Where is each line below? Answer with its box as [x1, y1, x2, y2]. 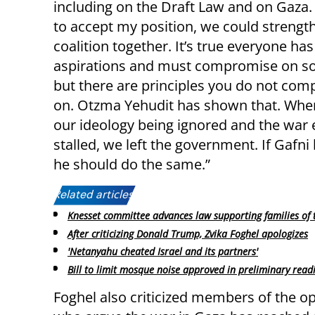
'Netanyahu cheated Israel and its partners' [67, 245, 258, 259]
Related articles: [53, 189, 136, 201]
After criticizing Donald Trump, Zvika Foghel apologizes [67, 226, 308, 240]
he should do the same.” [53, 154, 210, 174]
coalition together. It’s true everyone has [53, 36, 314, 56]
